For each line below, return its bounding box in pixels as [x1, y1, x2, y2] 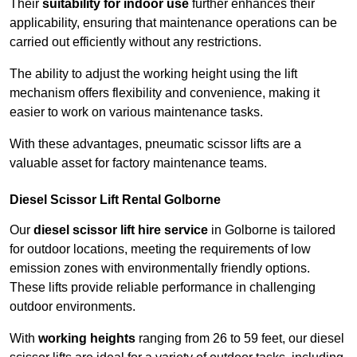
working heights [38, 331, 135, 346]
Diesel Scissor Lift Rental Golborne [10, 193, 221, 207]
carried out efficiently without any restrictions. [10, 35, 261, 49]
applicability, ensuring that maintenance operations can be [10, 16, 337, 30]
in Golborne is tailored [208, 223, 335, 237]
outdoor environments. [10, 300, 135, 314]
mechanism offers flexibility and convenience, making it [10, 86, 320, 100]
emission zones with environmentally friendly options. [10, 261, 310, 276]
